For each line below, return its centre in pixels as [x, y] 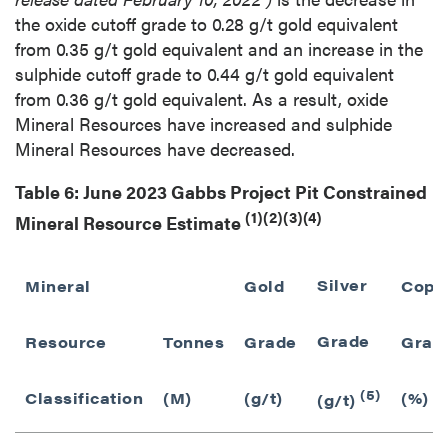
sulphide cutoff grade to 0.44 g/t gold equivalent [204, 73]
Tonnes [193, 341]
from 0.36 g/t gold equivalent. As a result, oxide [201, 98]
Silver [342, 284]
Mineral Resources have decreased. [155, 148]
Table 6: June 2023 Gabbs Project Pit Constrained [221, 191]
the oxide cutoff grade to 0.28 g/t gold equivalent [206, 23]
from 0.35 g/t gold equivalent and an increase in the [219, 48]
